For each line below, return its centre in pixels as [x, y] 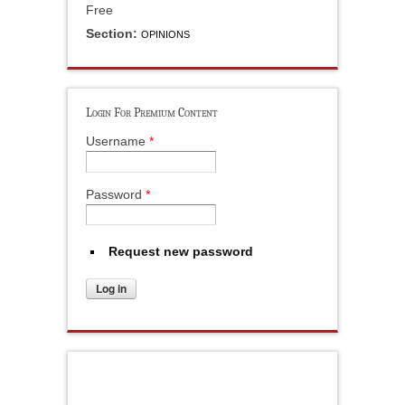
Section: [113, 34]
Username [118, 141]
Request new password [181, 251]
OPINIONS [165, 35]
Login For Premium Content [152, 113]
